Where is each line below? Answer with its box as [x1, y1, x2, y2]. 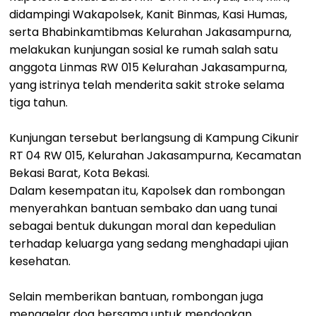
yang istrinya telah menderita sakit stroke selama [9, 77, 285, 94]
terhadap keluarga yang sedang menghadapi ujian [9, 236, 289, 253]
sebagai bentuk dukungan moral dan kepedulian [9, 218, 276, 235]
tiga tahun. [9, 95, 68, 111]
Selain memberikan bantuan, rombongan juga [9, 288, 264, 305]
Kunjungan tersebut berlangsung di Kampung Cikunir [9, 130, 300, 147]
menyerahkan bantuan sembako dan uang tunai [9, 200, 278, 217]
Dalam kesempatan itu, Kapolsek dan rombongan [9, 183, 286, 200]
